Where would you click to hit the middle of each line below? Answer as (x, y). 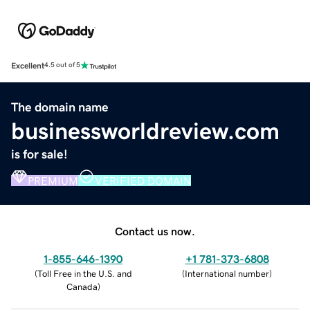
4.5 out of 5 (62, 65)
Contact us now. (155, 231)
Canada (82, 286)
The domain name (60, 107)
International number (227, 273)
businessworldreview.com (145, 130)
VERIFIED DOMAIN (143, 180)
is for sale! (39, 154)
